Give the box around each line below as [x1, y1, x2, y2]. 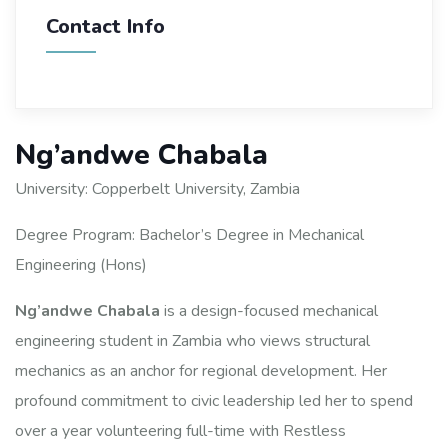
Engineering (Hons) [15, 253, 147, 276]
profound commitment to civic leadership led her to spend [15, 389, 413, 412]
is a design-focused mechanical [160, 299, 378, 322]
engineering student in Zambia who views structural [15, 329, 370, 352]
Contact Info [46, 12, 165, 40]
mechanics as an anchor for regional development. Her [15, 359, 387, 382]
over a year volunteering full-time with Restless [15, 419, 346, 442]
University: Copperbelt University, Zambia [15, 177, 300, 200]
